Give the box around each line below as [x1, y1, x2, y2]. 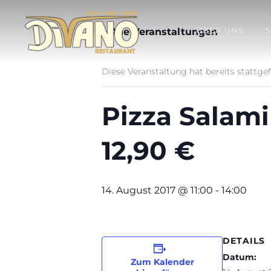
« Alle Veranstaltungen [102, 26, 218, 38]
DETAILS [223, 235, 265, 246]
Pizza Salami [102, 100, 269, 132]
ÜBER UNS [195, 25, 244, 35]
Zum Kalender [130, 256, 194, 267]
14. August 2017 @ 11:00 [102, 184, 213, 196]
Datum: [223, 252, 256, 263]
